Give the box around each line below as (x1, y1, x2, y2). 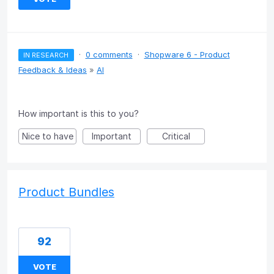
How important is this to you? (18, 108, 139, 119)
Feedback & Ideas (18, 64, 87, 75)
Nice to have (21, 130, 73, 141)
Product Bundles (18, 184, 114, 199)
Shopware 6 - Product (144, 49, 230, 59)
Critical (161, 130, 190, 141)
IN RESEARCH (23, 50, 69, 59)
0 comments (85, 49, 133, 59)
